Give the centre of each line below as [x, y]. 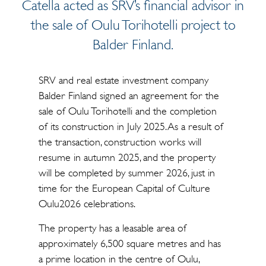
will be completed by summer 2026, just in [126, 173]
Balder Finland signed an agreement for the [129, 96]
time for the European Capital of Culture [124, 188]
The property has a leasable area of [112, 228]
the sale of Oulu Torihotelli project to [133, 25]
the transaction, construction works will [120, 142]
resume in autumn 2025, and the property [127, 157]
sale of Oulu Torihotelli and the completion [127, 111]
